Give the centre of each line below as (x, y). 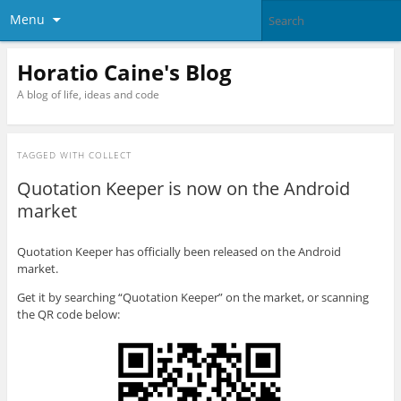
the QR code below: (68, 315)
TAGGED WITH (52, 155)
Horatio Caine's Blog (124, 72)
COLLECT (110, 155)
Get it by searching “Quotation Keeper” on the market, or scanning (192, 298)
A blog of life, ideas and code (88, 94)
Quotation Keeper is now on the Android (183, 189)
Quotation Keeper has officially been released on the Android (179, 252)
